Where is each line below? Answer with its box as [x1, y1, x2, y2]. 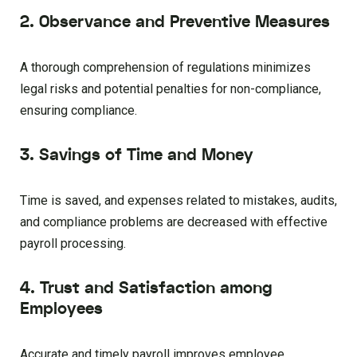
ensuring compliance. [20, 103, 137, 119]
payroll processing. [20, 236, 126, 252]
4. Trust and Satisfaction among [20, 277, 273, 300]
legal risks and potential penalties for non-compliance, [20, 81, 321, 97]
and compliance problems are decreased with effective [20, 214, 328, 230]
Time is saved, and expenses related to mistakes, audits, [20, 193, 337, 209]
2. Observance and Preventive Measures [20, 10, 330, 34]
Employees [20, 297, 103, 321]
